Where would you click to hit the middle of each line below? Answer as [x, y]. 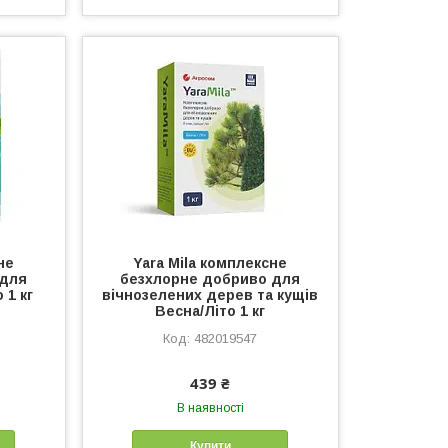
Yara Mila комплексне [210, 262]
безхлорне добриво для [210, 278]
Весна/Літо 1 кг [210, 310]
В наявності [210, 407]
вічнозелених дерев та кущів [210, 294]
